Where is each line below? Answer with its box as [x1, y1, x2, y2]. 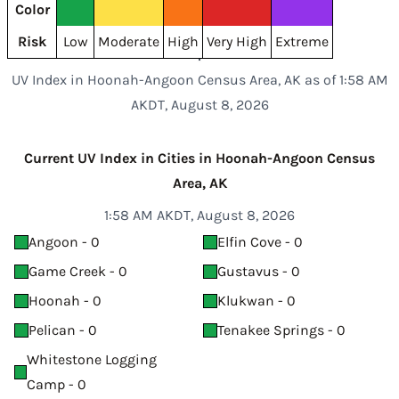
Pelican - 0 [28, 322, 97, 338]
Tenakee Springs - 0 [217, 322, 346, 338]
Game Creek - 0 [28, 263, 127, 280]
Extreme [275, 33, 329, 50]
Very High [207, 33, 267, 50]
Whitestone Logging [27, 351, 158, 368]
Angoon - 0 [28, 233, 100, 250]
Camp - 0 [27, 376, 87, 393]
